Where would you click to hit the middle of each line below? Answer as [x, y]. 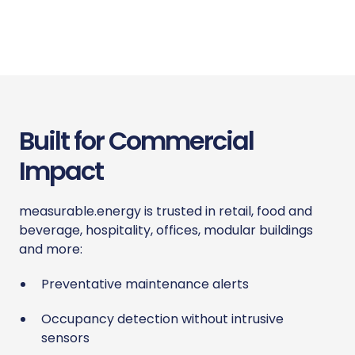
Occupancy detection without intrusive [162, 319]
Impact [61, 170]
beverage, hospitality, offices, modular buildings [166, 230]
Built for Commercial [136, 140]
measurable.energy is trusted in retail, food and [166, 211]
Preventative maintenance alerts [146, 284]
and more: [52, 249]
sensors [66, 338]
